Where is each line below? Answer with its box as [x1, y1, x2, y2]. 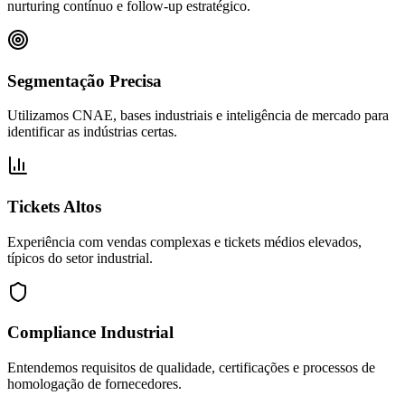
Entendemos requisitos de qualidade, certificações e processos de [7, 360, 375, 376]
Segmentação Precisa [7, 71, 162, 90]
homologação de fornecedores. [7, 376, 182, 392]
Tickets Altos [7, 196, 101, 216]
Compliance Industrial [7, 323, 174, 343]
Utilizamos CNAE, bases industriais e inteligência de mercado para [7, 108, 389, 124]
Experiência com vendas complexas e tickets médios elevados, [7, 233, 362, 250]
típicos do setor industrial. [7, 250, 153, 266]
